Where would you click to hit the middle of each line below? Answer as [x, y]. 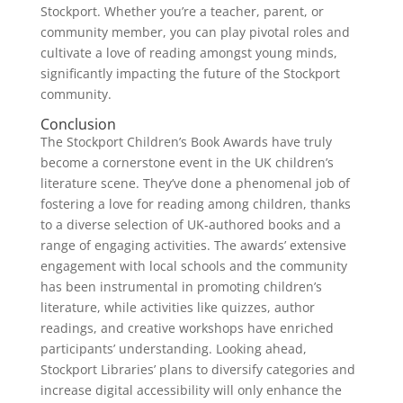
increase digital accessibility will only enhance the [191, 390]
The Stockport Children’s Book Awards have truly [186, 141]
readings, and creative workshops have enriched [187, 327]
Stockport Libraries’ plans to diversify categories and [197, 369]
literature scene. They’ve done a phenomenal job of [195, 183]
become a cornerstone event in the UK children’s [187, 162]
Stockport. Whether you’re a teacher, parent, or [182, 11]
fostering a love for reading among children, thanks [195, 203]
